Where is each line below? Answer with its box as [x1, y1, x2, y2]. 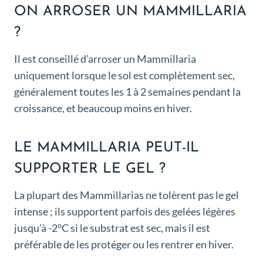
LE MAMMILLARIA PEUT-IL [14, 141, 199, 156]
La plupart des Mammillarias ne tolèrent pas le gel [14, 188, 239, 202]
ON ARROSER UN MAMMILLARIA [14, 5, 247, 19]
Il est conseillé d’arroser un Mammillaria [14, 52, 196, 66]
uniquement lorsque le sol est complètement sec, [14, 69, 235, 82]
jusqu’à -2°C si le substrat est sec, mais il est [14, 221, 210, 235]
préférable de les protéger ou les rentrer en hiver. [14, 238, 234, 251]
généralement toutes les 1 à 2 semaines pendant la [14, 85, 241, 99]
